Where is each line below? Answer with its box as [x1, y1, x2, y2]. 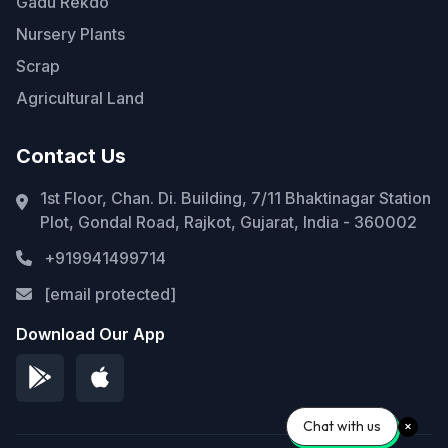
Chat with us [303, 417, 381, 435]
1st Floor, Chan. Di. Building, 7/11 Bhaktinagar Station [40, 188, 431, 209]
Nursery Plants [16, 24, 125, 45]
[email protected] [44, 284, 176, 305]
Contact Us [16, 144, 126, 169]
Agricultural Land [16, 88, 144, 109]
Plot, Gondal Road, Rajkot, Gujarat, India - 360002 [40, 212, 417, 233]
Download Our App [16, 324, 165, 345]
